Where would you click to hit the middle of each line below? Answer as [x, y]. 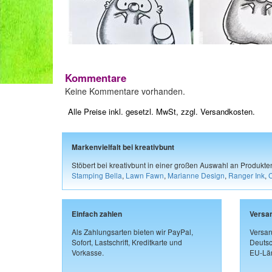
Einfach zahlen [97, 214]
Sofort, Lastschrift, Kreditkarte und [127, 242]
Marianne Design [196, 175]
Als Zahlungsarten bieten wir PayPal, [132, 231]
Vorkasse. [88, 252]
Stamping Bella [97, 175]
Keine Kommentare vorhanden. [125, 91]
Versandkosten [226, 111]
